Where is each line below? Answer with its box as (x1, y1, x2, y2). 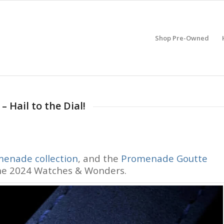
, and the (78, 151, 121, 164)
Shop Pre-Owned (154, 33, 209, 42)
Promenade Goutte (121, 151, 207, 164)
